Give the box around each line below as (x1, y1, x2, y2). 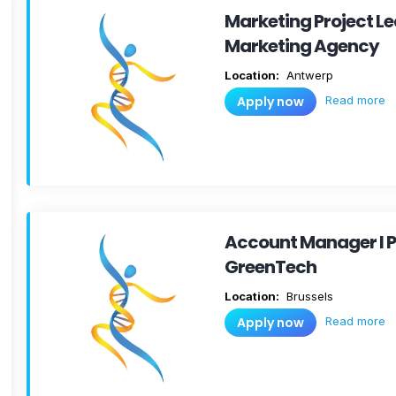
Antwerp (283, 68, 333, 82)
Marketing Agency (225, 34, 379, 58)
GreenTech (225, 255, 316, 279)
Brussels (283, 289, 333, 303)
